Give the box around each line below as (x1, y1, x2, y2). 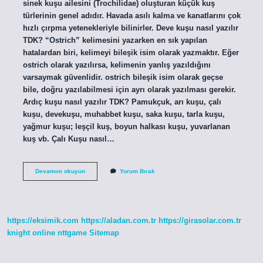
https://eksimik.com (7, 216, 79, 225)
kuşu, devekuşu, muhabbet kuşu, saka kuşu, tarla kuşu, (22, 109, 225, 119)
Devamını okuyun (35, 167, 85, 174)
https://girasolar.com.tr (159, 216, 241, 225)
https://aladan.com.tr (81, 216, 156, 225)
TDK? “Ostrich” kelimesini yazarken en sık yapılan (22, 35, 207, 45)
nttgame (58, 228, 87, 238)
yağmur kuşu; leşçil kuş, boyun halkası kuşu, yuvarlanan (22, 122, 230, 131)
